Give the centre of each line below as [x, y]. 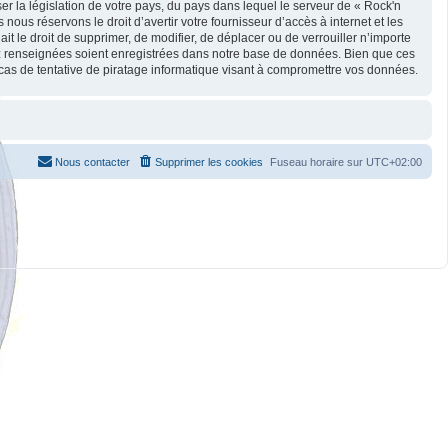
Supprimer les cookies [209, 161]
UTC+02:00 [394, 161]
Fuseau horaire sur [318, 161]
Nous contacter [92, 161]
